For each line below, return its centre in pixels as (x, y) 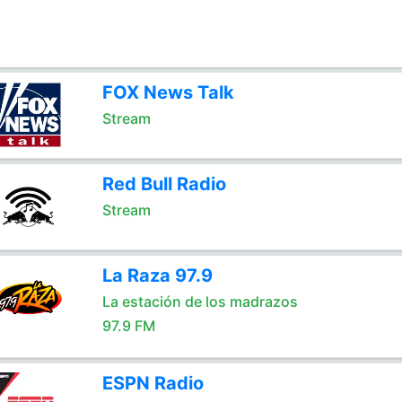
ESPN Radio (153, 383)
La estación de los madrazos (200, 301)
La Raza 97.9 (157, 275)
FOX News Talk (168, 92)
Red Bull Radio (164, 184)
